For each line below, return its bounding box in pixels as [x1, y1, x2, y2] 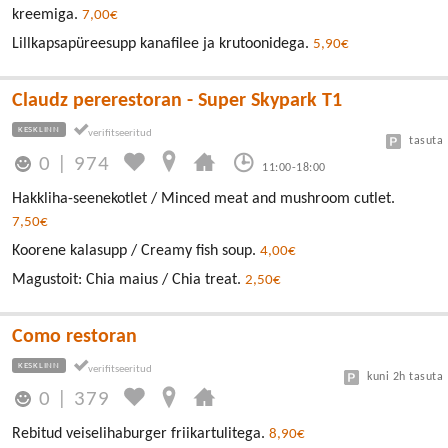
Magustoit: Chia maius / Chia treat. [12, 271, 245, 288]
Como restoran [12, 326, 137, 347]
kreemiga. [12, 7, 82, 24]
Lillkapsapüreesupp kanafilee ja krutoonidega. [12, 36, 313, 53]
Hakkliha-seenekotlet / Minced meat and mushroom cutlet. [12, 190, 395, 207]
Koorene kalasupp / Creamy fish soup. [12, 242, 260, 259]
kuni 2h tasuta [367, 370, 443, 383]
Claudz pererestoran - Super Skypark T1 [12, 91, 342, 112]
